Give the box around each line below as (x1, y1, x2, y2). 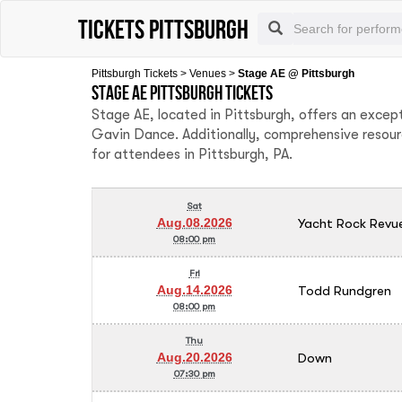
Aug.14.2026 (156, 283, 232, 297)
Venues (189, 67, 226, 80)
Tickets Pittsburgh (78, 14, 249, 43)
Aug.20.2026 (156, 350, 232, 364)
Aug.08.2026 (156, 215, 232, 230)
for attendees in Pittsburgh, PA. (92, 146, 293, 162)
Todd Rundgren (297, 282, 391, 298)
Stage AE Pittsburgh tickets (92, 82, 273, 103)
